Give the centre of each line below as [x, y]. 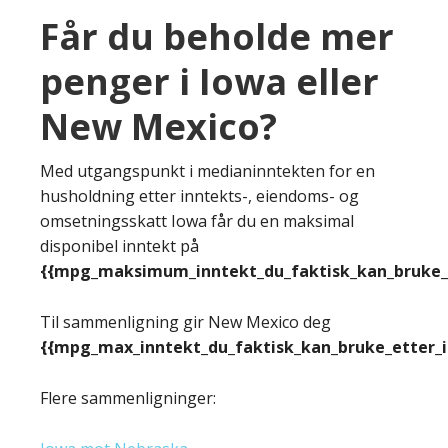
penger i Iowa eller [209, 81]
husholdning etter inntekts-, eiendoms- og [199, 195]
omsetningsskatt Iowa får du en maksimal [197, 220]
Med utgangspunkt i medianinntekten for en [207, 170]
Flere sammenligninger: [128, 397]
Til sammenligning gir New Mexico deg [185, 321]
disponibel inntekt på [119, 245]
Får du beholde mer [217, 36]
